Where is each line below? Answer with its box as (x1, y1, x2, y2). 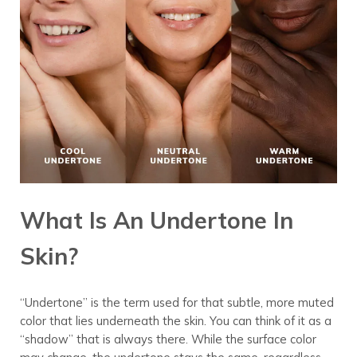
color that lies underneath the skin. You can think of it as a (19, 312, 331, 328)
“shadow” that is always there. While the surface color (19, 331, 316, 347)
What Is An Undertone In (19, 205, 293, 234)
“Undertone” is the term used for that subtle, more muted (19, 294, 334, 310)
